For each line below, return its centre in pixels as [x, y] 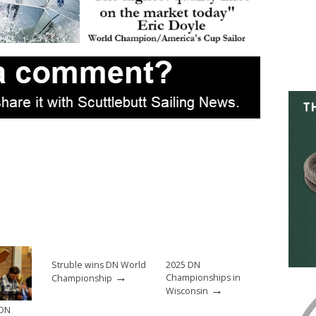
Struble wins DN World [99, 265]
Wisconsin [187, 291]
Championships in [203, 278]
